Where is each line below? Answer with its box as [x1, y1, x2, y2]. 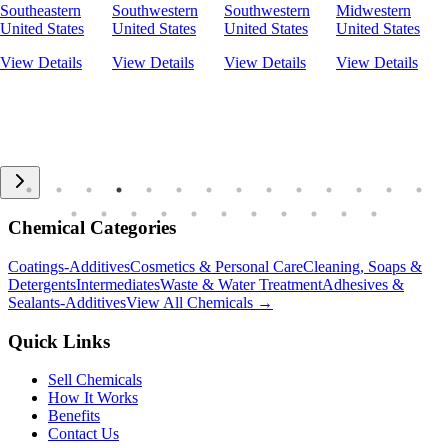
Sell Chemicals [48, 371, 142, 389]
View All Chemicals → [126, 294, 273, 311]
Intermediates [76, 276, 160, 293]
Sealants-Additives [8, 294, 126, 311]
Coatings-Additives [8, 258, 130, 275]
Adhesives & [322, 276, 404, 293]
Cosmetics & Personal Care [130, 258, 303, 275]
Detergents [8, 276, 76, 293]
